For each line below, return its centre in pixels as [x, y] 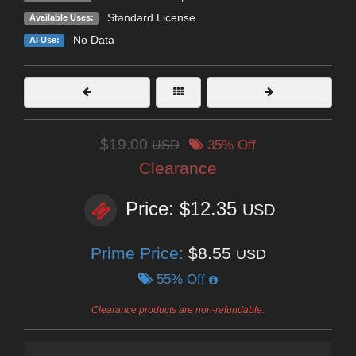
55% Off [181, 279]
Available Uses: [61, 17]
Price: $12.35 [184, 209]
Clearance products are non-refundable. [178, 310]
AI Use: [44, 40]
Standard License [151, 17]
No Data [93, 39]
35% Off [230, 145]
